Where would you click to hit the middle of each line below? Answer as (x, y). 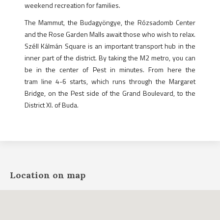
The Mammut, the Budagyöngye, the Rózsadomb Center (110, 22)
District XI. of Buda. (52, 105)
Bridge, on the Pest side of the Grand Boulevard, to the (110, 93)
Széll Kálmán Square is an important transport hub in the (110, 46)
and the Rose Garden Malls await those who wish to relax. (110, 34)
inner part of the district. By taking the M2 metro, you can (110, 57)
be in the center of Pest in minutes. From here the (110, 69)
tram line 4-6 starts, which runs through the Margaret (110, 81)
